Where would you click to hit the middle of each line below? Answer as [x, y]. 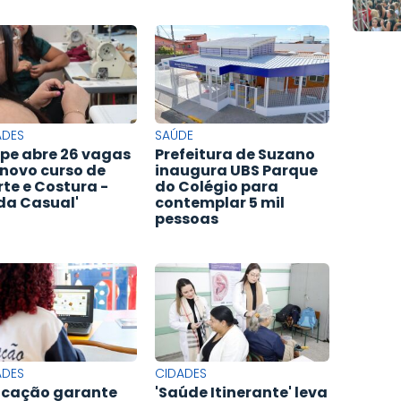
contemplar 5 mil [220, 203]
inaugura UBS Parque [237, 171]
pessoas [187, 219]
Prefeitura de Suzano [235, 155]
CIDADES [181, 374]
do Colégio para [217, 187]
